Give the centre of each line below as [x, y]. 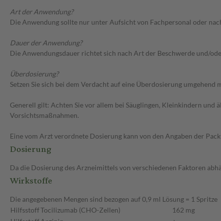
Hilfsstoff [25, 210]
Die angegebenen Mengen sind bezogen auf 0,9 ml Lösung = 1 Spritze [114, 199]
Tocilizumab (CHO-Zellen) [80, 210]
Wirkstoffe [31, 181]
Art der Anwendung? [42, 12]
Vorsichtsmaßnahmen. [44, 115]
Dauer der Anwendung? [46, 43]
